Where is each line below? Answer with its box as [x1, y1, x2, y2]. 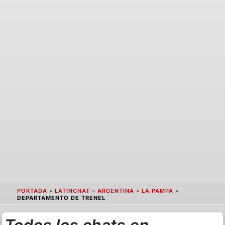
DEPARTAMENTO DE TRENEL [17, 194, 105, 202]
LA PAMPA [141, 187, 173, 195]
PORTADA [17, 187, 47, 195]
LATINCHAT [54, 187, 90, 195]
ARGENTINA [97, 187, 134, 195]
